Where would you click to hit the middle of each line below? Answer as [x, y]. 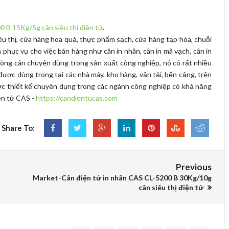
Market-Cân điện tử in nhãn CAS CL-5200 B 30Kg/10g [122, 178]
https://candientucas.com [77, 98]
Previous [194, 167]
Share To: [18, 128]
